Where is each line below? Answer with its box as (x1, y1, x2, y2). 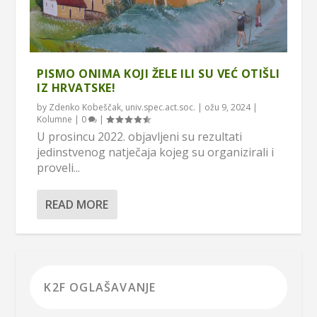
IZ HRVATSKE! (37, 79, 116, 96)
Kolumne (37, 113, 73, 125)
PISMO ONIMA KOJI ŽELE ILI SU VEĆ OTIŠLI (37, 65, 280, 81)
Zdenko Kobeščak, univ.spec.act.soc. (49, 100, 196, 113)
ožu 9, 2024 (204, 100, 251, 113)
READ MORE (45, 196, 109, 212)
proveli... (37, 159, 81, 175)
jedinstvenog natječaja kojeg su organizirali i (37, 144, 275, 160)
